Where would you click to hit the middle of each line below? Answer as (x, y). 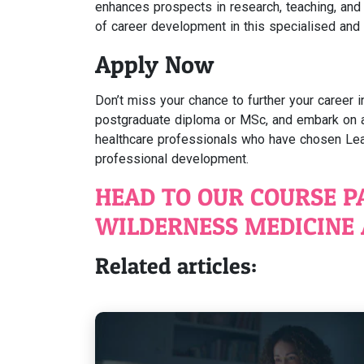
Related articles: (176, 266)
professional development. (172, 159)
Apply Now (154, 64)
